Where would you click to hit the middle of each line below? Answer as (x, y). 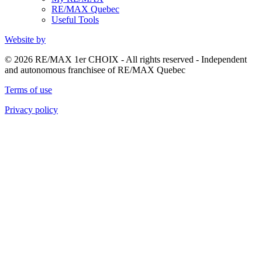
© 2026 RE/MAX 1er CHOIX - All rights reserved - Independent (126, 60)
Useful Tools (75, 20)
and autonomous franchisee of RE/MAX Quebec (95, 70)
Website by (25, 40)
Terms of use (28, 90)
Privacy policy (31, 110)
